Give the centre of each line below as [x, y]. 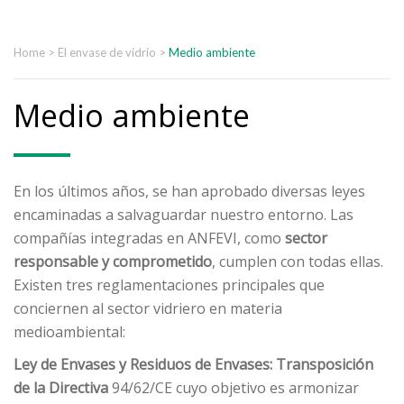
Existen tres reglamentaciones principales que [169, 285]
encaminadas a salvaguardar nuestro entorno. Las [184, 215]
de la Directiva [61, 388]
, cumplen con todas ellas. [298, 262]
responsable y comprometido [113, 262]
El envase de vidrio [107, 52]
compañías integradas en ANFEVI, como [149, 238]
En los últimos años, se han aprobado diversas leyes [189, 191]
